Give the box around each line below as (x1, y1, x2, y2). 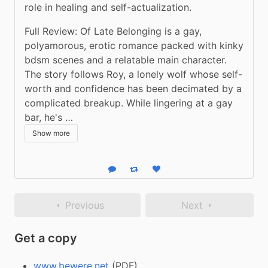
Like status (156, 168, 194, 176)
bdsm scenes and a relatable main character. (25, 53, 227, 66)
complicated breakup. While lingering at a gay (25, 96, 233, 109)
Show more (32, 128, 70, 138)
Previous (65, 199, 104, 211)
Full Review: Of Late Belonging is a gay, (25, 25, 202, 37)
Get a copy (14, 230, 77, 245)
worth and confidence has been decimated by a (25, 82, 242, 95)
